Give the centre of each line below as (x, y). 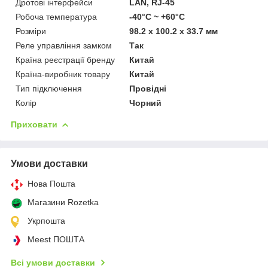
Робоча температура (56, 16)
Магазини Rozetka (63, 202)
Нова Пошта (51, 183)
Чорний (146, 103)
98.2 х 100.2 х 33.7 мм (174, 31)
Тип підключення (49, 88)
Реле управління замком (64, 45)
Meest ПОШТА (56, 239)
